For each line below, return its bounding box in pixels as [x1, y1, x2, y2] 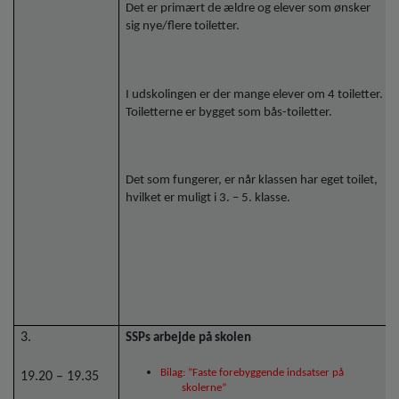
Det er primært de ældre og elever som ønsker [126, 2, 371, 16]
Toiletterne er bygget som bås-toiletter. [126, 105, 333, 119]
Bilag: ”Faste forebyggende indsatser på [160, 367, 345, 379]
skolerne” [182, 382, 227, 395]
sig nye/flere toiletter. [126, 20, 243, 34]
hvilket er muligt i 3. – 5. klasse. [126, 191, 291, 206]
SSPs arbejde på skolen [126, 331, 255, 345]
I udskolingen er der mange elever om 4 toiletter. [126, 87, 384, 102]
